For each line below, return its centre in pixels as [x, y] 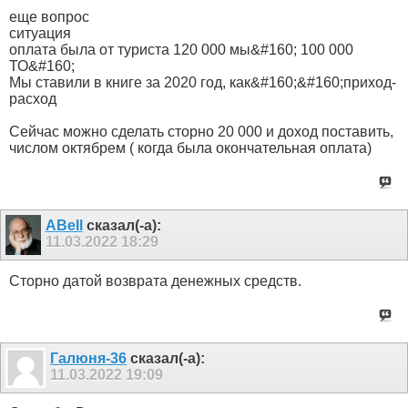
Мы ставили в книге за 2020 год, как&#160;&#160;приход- [203, 83]
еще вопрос [49, 17]
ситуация [40, 34]
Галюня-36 [88, 358]
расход [33, 99]
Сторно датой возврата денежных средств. [155, 280]
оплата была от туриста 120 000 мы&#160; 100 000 [181, 50]
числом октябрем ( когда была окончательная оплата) [190, 148]
